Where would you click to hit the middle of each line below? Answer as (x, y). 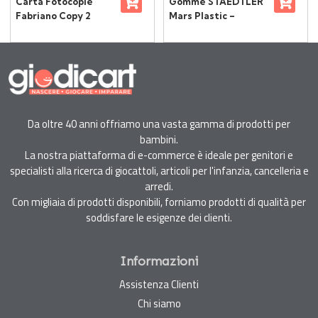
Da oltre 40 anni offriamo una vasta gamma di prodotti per (159, 124)
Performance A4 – (59, 29)
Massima (36, 58)
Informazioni (159, 261)
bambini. (159, 139)
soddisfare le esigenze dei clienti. (159, 217)
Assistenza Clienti (159, 284)
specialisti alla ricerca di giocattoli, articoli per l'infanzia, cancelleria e (159, 170)
